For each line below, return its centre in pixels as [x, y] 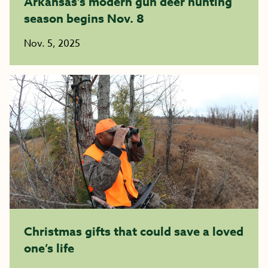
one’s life [49, 248]
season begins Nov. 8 [84, 18]
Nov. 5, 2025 [52, 44]
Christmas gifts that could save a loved [134, 231]
